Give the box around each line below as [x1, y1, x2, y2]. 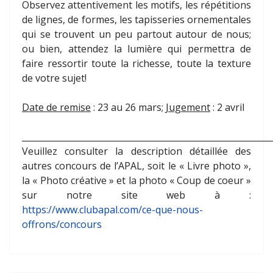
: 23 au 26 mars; [91, 101, 166, 115]
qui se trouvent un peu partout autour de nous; [22, 27, 251, 41]
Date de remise [22, 101, 91, 115]
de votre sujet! [22, 71, 87, 85]
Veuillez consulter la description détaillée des [22, 144, 251, 158]
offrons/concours [22, 218, 102, 232]
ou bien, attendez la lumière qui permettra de [22, 42, 251, 56]
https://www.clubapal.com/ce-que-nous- [22, 203, 203, 217]
